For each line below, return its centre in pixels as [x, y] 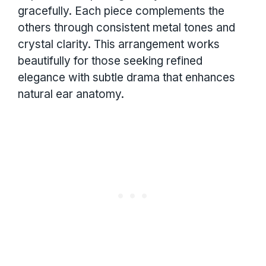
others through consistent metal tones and [126, 27]
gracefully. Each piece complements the [121, 11]
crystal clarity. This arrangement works [119, 44]
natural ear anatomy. [71, 94]
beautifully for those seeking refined [110, 61]
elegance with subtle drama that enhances [126, 77]
